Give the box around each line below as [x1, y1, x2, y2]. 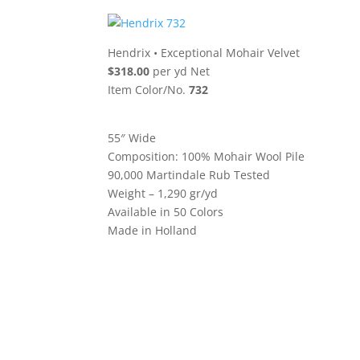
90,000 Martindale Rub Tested [108, 166, 271, 182]
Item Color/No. [108, 81, 190, 97]
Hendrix [108, 44, 151, 60]
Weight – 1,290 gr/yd [108, 185, 219, 201]
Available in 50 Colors [108, 203, 224, 219]
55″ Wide [108, 129, 157, 145]
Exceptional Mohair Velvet [161, 44, 301, 60]
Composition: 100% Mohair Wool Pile [108, 148, 305, 164]
